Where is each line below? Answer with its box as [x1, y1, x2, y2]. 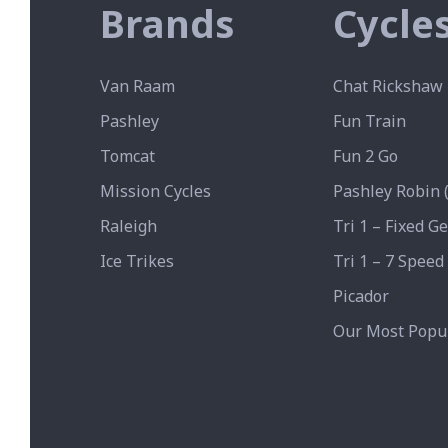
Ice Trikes [100, 249, 174, 272]
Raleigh [100, 214, 157, 237]
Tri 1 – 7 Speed [332, 249, 444, 272]
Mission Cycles [100, 179, 211, 202]
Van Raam [100, 74, 175, 97]
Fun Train [332, 109, 406, 132]
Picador [332, 284, 389, 307]
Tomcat [100, 144, 155, 167]
